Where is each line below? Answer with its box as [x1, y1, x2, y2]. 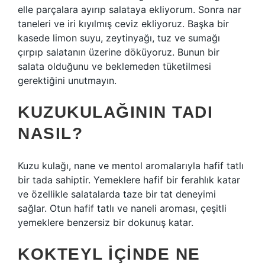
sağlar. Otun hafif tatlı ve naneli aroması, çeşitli [18, 202, 227, 214]
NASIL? [18, 124, 83, 143]
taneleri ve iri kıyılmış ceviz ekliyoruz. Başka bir [18, 18, 229, 30]
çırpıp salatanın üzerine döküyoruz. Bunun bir [18, 46, 219, 58]
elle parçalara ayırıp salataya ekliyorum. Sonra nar [18, 4, 241, 15]
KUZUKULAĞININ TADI [18, 103, 213, 121]
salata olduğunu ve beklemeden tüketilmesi [18, 60, 211, 72]
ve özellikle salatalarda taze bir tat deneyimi [18, 188, 216, 200]
